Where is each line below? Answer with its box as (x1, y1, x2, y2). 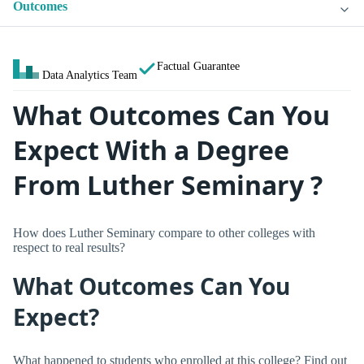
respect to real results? (13, 240, 125, 254)
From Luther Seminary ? (13, 167, 323, 203)
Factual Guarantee (157, 59, 240, 73)
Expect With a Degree (13, 132, 289, 168)
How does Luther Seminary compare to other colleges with (13, 225, 315, 240)
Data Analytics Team (42, 68, 137, 82)
